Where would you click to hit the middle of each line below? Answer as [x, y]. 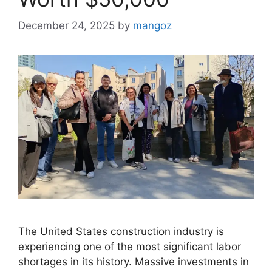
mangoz [152, 26]
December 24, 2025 [66, 26]
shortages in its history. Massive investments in [134, 261]
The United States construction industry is [121, 231]
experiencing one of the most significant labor [130, 246]
